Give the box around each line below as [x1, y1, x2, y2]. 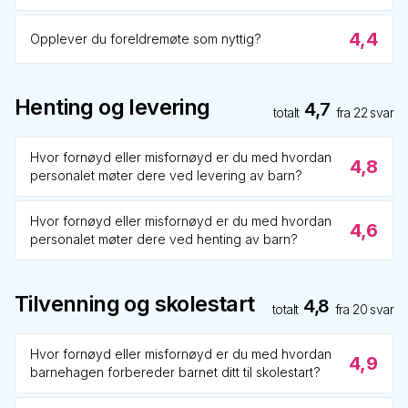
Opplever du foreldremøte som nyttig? [30, 31, 261, 46]
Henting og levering [15, 94, 210, 120]
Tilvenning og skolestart [15, 291, 255, 317]
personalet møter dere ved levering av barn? [30, 168, 302, 183]
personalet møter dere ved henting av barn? [30, 231, 298, 247]
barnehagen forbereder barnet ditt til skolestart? [30, 364, 321, 380]
